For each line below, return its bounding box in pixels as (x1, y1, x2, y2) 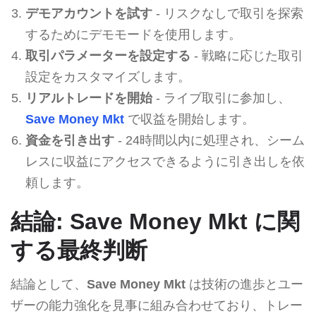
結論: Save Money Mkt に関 (11, 208, 300, 234)
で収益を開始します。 (123, 111, 255, 126)
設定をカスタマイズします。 (25, 69, 190, 84)
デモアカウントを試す (25, 6, 152, 20)
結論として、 (11, 276, 87, 291)
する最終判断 (11, 237, 147, 263)
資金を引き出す (25, 133, 114, 147)
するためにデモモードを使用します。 (25, 27, 241, 42)
